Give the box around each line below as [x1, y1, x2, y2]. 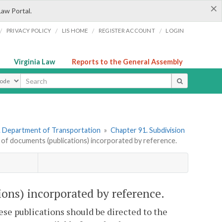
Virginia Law [14, 57, 55, 66]
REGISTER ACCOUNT [98, 27, 155, 34]
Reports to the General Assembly [72, 57, 183, 66]
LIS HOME [61, 27, 88, 34]
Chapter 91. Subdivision [110, 126, 185, 135]
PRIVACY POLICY [6, 27, 52, 34]
